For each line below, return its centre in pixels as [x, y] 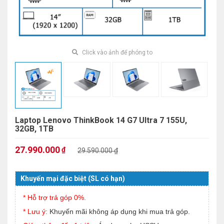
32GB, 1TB [34, 129]
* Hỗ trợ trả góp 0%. [54, 198]
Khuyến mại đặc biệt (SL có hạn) [73, 179]
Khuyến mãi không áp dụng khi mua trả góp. [120, 212]
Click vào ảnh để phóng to [116, 53]
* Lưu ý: [36, 212]
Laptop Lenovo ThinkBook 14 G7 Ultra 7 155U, [101, 120]
